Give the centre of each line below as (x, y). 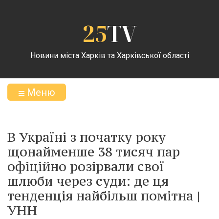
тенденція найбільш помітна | (104, 196)
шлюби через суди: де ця (88, 181)
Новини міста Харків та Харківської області (109, 55)
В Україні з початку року (87, 137)
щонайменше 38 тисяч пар (94, 152)
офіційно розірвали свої (86, 166)
